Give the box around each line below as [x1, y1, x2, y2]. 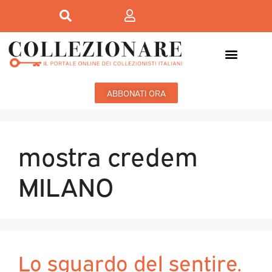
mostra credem [18, 137, 198, 172]
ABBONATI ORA [106, 87, 166, 99]
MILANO [18, 168, 114, 203]
